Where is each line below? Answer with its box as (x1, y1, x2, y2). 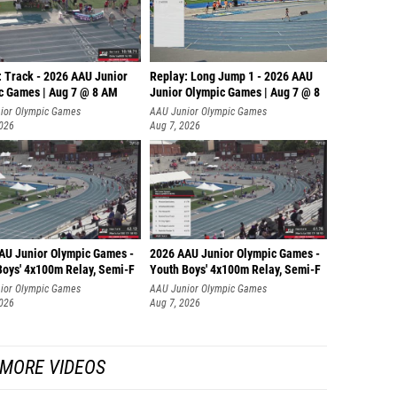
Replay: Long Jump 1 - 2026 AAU (150, 69, 313, 84)
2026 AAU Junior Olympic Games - (150, 246, 320, 261)
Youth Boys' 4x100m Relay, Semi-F (150, 262, 321, 277)
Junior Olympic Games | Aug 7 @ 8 (150, 85, 320, 100)
